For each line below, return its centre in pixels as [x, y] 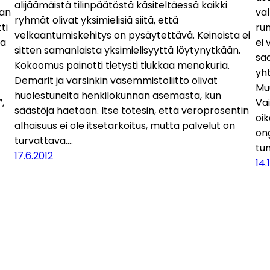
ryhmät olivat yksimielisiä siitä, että [96, 20]
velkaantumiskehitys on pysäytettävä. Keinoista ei [132, 35]
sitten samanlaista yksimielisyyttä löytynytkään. [127, 50]
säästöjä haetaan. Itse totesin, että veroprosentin [132, 110]
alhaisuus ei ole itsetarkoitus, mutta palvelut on [125, 125]
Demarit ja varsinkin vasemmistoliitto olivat [116, 80]
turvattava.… [44, 140]
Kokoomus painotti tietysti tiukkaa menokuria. [122, 65]
